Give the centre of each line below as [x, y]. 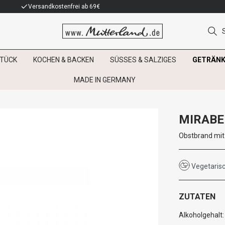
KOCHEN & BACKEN [64, 60]
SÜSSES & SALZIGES [141, 60]
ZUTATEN [197, 197]
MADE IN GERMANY [104, 80]
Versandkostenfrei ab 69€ [64, 7]
